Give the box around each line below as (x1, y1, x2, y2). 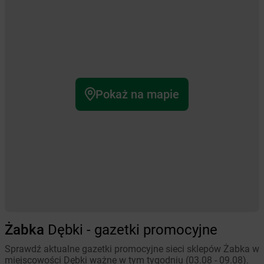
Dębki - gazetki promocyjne (44, 222, 217, 238)
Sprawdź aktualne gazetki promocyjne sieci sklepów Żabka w (5, 243, 259, 255)
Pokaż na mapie (95, 87, 179, 101)
